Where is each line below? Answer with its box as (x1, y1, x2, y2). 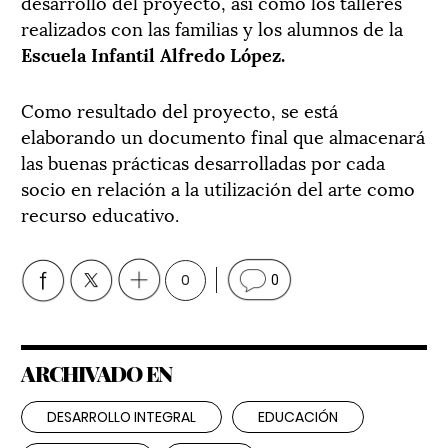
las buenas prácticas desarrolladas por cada (21, 147, 385, 175)
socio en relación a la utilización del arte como (21, 173, 415, 201)
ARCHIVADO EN (21, 358, 172, 387)
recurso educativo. (21, 199, 179, 227)
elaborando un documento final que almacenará (21, 121, 425, 149)
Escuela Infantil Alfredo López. (21, 39, 285, 67)
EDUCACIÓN (258, 406, 338, 427)
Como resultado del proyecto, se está (21, 95, 338, 123)
